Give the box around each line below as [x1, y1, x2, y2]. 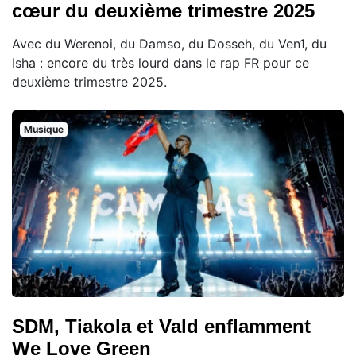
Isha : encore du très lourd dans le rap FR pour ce [12, 55, 309, 71]
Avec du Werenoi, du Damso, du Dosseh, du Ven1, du [12, 36, 327, 52]
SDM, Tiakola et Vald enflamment [12, 315, 311, 338]
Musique [23, 123, 64, 135]
